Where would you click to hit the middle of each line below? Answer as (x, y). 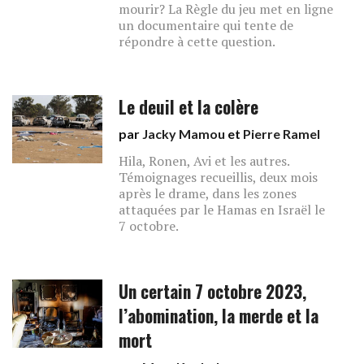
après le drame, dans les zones (208, 193)
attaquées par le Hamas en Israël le (222, 210)
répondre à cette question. (197, 41)
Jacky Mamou (184, 134)
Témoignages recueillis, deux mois (219, 177)
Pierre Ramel (282, 134)
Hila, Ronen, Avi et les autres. (204, 161)
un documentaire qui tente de (206, 25)
